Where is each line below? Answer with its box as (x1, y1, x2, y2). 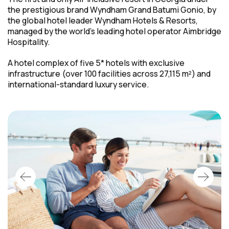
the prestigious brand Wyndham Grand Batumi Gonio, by (8, 4, 216, 15)
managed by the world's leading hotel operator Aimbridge (8, 25, 221, 37)
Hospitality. (8, 36, 50, 48)
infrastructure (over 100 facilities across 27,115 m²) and (8, 67, 211, 79)
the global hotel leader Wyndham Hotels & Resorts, (8, 14, 198, 26)
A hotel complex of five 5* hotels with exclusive (8, 57, 185, 68)
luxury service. (93, 78, 149, 90)
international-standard (8, 78, 93, 90)
